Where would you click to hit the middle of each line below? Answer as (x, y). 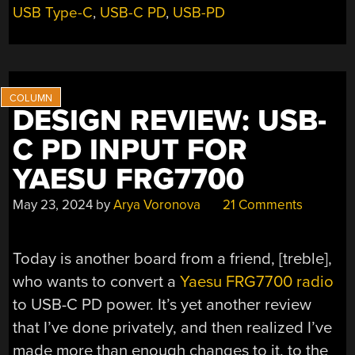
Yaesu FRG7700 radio (257, 282)
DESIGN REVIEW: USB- (170, 120)
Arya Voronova (157, 204)
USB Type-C (53, 12)
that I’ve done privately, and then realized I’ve (173, 328)
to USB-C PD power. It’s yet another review (162, 305)
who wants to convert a (97, 282)
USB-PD (199, 12)
